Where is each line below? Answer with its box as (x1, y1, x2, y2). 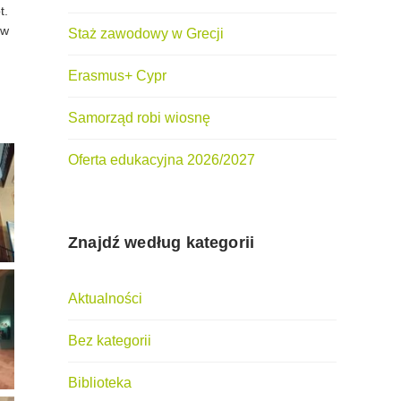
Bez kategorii (68, 333, 151, 349)
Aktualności (68, 291, 142, 307)
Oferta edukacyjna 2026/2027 (68, 152, 255, 168)
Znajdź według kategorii (68, 234, 255, 252)
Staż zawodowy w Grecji (68, 26, 224, 42)
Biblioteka (68, 375, 132, 391)
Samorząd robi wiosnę (68, 110, 210, 126)
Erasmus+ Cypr (68, 68, 166, 84)
